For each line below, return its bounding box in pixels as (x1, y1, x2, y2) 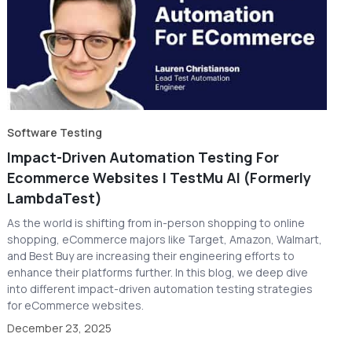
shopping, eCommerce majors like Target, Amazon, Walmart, (7, 231, 323, 247)
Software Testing (7, 124, 103, 140)
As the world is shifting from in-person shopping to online (7, 214, 306, 230)
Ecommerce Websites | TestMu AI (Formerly (7, 167, 312, 187)
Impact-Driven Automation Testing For (7, 147, 280, 167)
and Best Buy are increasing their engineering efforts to (7, 247, 295, 263)
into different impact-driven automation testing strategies (7, 280, 313, 296)
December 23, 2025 (7, 320, 112, 335)
